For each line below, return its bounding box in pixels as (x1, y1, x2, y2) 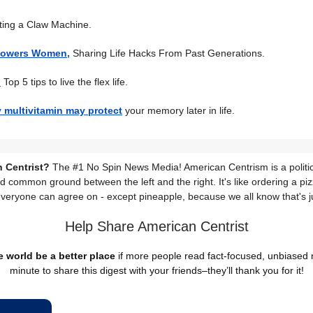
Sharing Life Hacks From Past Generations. (70, 48, 265, 59)
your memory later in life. (122, 105, 235, 116)
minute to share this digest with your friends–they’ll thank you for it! (9, 265, 304, 276)
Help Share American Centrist (64, 219, 249, 234)
